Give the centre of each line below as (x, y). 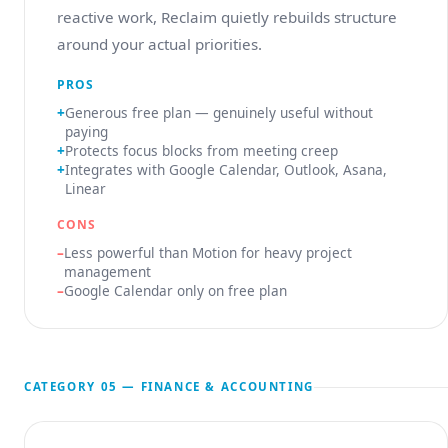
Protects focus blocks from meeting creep (201, 150)
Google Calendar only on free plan (175, 290)
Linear (85, 188)
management (107, 271)
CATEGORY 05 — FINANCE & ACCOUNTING (169, 386)
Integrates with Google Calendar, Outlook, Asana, (226, 169)
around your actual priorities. (159, 44)
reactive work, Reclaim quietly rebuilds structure (227, 17)
